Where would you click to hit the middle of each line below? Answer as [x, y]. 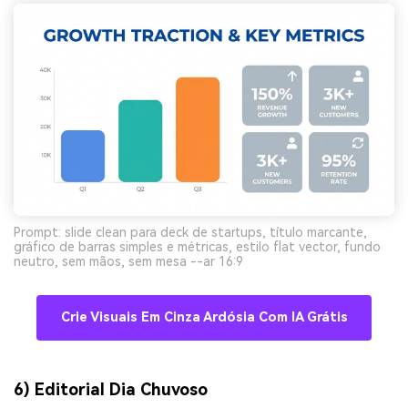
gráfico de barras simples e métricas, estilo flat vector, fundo [197, 246]
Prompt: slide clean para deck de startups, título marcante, [190, 232]
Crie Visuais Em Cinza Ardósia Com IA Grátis [204, 317]
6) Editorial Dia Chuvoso [111, 389]
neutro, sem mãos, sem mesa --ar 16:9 [128, 261]
